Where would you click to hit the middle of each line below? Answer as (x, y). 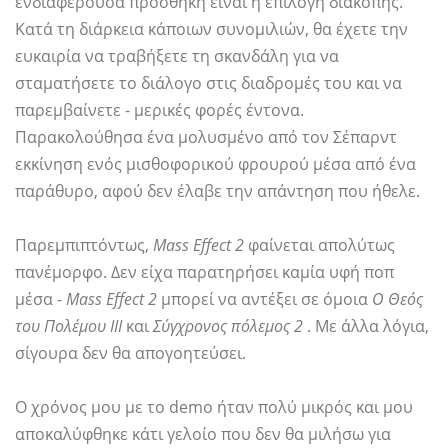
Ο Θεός (397, 299)
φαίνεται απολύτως (319, 245)
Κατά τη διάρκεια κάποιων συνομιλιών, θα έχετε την (211, 29)
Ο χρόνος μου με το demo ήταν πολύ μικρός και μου (214, 407)
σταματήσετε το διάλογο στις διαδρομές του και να (208, 83)
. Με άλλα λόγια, (366, 326)
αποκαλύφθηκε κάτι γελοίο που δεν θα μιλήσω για (203, 434)
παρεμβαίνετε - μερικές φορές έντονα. (159, 110)
